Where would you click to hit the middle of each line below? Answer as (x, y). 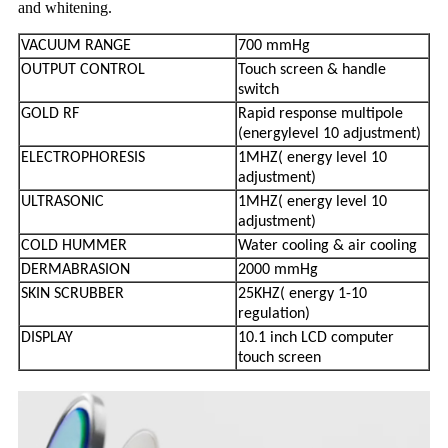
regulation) (274, 313)
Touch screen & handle (312, 69)
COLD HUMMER (74, 245)
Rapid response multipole (320, 113)
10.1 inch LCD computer (316, 337)
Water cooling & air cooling (327, 245)
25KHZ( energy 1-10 (302, 293)
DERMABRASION (75, 269)
